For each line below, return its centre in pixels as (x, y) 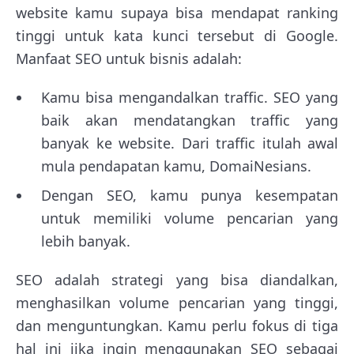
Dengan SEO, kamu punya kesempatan (190, 196)
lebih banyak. (86, 241)
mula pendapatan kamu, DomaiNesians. (176, 166)
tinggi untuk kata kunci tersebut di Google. (177, 36)
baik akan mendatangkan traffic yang (190, 121)
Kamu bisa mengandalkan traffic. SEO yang (190, 98)
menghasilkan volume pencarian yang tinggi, (177, 303)
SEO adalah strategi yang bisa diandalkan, (177, 280)
